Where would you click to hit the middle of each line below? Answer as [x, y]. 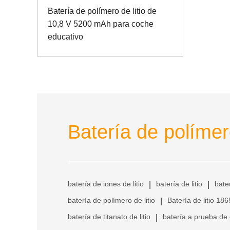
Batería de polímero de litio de [102, 11]
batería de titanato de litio [109, 216]
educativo [65, 36]
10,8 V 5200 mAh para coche [101, 24]
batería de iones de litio [106, 184]
